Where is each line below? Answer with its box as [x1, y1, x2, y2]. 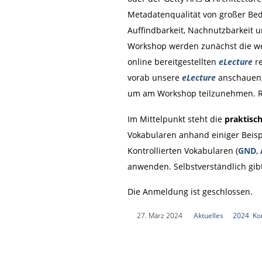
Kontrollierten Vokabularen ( [127, 144, 238, 156]
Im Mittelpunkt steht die [127, 113, 225, 125]
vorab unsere [127, 72, 182, 84]
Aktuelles [193, 211, 223, 220]
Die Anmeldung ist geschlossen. [127, 185, 253, 197]
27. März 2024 [136, 211, 182, 220]
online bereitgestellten [127, 56, 219, 68]
